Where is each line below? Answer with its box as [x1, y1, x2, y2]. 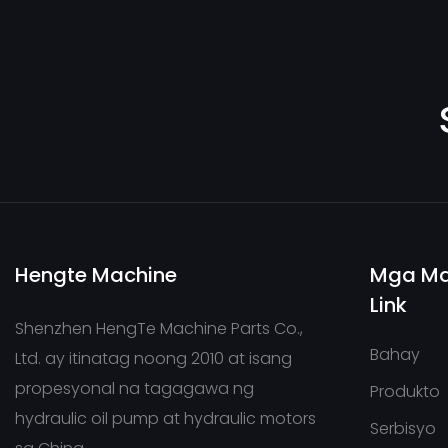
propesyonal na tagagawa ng [15, 376, 254, 400]
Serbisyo [370, 417, 437, 441]
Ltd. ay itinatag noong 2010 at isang [15, 346, 292, 370]
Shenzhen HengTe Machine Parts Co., [15, 316, 303, 340]
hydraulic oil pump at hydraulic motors [15, 406, 316, 430]
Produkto [370, 380, 441, 404]
